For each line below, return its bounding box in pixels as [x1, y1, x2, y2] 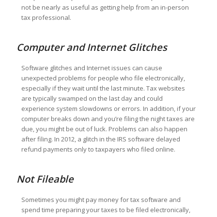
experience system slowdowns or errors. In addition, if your [21, 104, 196, 113]
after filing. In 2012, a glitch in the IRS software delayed [21, 135, 180, 144]
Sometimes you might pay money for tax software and [21, 195, 181, 204]
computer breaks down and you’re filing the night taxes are [21, 114, 195, 124]
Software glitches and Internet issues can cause [21, 63, 162, 73]
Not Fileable [16, 172, 74, 186]
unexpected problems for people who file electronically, [21, 74, 185, 83]
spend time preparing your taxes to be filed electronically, [21, 205, 190, 215]
